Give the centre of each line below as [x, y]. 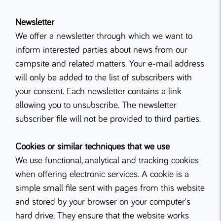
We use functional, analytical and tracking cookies [107, 161]
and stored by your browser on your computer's [103, 202]
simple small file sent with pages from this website [110, 188]
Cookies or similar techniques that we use [92, 147]
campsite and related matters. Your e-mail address [110, 64]
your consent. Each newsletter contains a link [98, 92]
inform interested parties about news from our [101, 50]
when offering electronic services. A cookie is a [102, 174]
